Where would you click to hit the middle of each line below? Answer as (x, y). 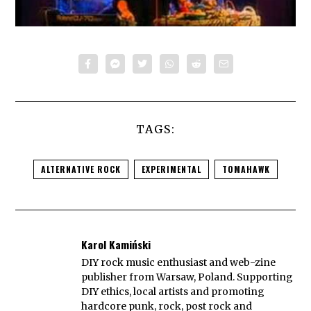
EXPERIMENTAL (171, 169)
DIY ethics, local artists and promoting (173, 292)
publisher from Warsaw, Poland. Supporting (187, 277)
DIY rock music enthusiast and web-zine (179, 263)
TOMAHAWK (246, 169)
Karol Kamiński (116, 244)
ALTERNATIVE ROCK (81, 169)
